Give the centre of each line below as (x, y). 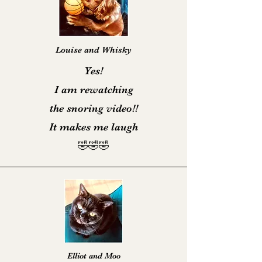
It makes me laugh (94, 127)
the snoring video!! (94, 108)
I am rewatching (94, 89)
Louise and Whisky (94, 50)
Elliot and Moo (94, 256)
